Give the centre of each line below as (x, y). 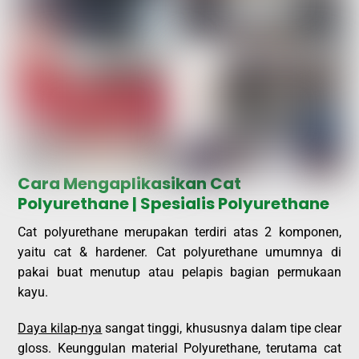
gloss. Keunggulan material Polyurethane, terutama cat (179, 349)
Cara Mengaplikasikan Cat (130, 183)
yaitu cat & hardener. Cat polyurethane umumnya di (179, 252)
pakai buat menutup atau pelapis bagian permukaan (179, 272)
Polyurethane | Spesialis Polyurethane (174, 203)
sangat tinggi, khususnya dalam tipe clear (222, 329)
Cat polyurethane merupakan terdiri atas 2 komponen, (179, 232)
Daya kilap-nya (60, 329)
